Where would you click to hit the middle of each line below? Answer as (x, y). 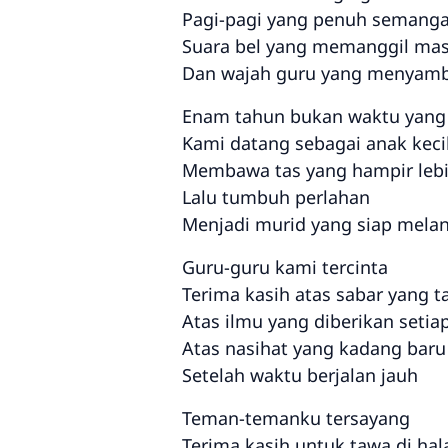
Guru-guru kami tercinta (285, 266)
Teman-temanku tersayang (296, 417)
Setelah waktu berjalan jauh (300, 374)
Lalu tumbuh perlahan (276, 196)
